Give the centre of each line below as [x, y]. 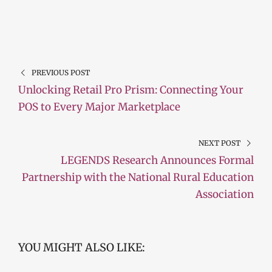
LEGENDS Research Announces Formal [157, 161]
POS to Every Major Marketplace [99, 107]
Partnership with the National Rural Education [138, 178]
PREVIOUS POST [60, 73]
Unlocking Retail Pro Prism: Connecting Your [131, 90]
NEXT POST [220, 143]
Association [225, 195]
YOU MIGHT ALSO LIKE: [82, 248]
